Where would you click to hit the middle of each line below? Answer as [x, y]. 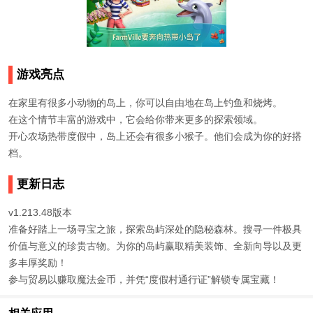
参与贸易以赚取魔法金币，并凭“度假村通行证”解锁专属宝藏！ [144, 279]
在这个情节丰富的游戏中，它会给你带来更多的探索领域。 [136, 119]
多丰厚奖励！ [38, 262]
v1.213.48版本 [40, 212]
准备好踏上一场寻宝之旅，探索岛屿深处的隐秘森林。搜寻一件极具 [155, 229]
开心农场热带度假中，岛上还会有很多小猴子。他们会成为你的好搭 [155, 136]
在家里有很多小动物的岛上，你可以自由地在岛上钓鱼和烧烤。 [145, 102]
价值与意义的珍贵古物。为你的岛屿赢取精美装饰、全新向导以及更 [155, 246]
